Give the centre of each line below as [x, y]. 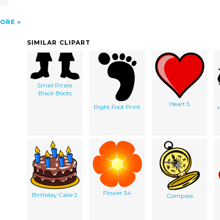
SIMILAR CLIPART [59, 42]
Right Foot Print [117, 107]
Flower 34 [117, 192]
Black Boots [55, 93]
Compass [179, 195]
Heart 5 [179, 104]
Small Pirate [55, 85]
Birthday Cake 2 [55, 194]
